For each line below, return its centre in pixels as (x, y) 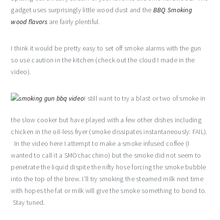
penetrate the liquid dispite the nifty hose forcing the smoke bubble (109, 167)
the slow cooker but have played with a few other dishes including (106, 120)
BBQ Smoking (172, 10)
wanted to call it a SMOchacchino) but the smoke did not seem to (106, 155)
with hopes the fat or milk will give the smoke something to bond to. (109, 191)
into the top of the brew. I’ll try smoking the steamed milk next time (107, 179)
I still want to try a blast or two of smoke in (145, 98)
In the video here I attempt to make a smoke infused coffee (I (100, 144)
